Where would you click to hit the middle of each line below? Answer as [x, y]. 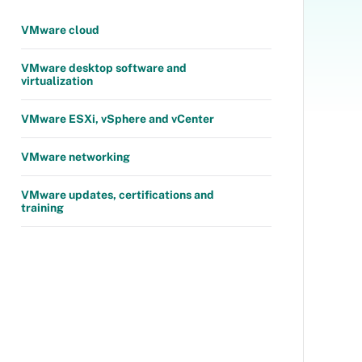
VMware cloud [60, 30]
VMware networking [76, 157]
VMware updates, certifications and [118, 195]
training [42, 208]
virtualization [57, 81]
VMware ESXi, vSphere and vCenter [118, 119]
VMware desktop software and [104, 68]
